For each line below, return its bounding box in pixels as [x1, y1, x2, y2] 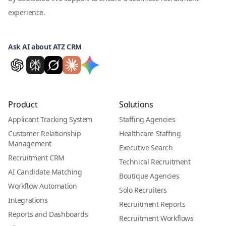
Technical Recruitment [119, 157, 191, 167]
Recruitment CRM [8, 153, 65, 163]
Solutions [119, 99, 153, 110]
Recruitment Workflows [119, 213, 194, 223]
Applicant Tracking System [8, 115, 92, 125]
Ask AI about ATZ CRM [8, 42, 82, 52]
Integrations [8, 195, 48, 205]
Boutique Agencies [119, 171, 180, 181]
